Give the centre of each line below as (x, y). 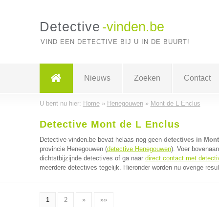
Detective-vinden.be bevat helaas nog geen (101, 140)
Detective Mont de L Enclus (109, 124)
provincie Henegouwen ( (73, 149)
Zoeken (147, 78)
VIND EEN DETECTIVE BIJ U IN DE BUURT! (115, 42)
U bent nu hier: (61, 103)
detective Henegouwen (139, 149)
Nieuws (97, 78)
